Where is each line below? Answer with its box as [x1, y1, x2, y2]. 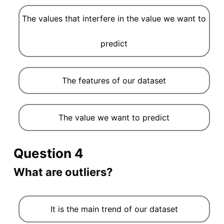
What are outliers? [13, 165, 112, 178]
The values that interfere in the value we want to [22, 13, 206, 23]
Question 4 [13, 145, 83, 161]
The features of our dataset [62, 75, 166, 85]
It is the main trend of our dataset [50, 203, 178, 214]
